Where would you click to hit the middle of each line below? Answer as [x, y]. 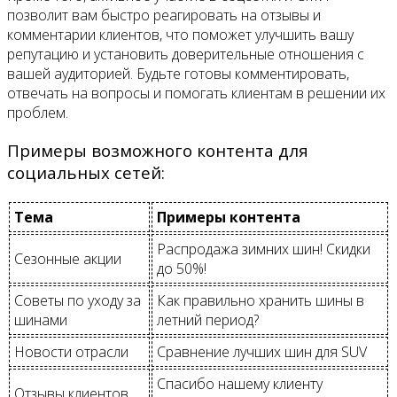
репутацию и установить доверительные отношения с [186, 54]
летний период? [208, 319]
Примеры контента [229, 217]
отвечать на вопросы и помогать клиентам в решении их [196, 93]
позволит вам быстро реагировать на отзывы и [164, 16]
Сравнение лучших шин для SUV [262, 351]
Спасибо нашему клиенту [240, 383]
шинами [41, 319]
